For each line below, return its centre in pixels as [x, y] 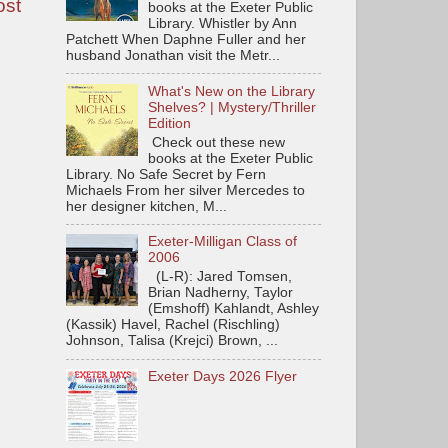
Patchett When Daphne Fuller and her [186, 39]
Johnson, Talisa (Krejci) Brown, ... [172, 341]
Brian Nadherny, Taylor [221, 293]
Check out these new [217, 142]
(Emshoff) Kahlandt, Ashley [234, 309]
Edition [170, 123]
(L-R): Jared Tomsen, [220, 277]
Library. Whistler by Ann [223, 23]
